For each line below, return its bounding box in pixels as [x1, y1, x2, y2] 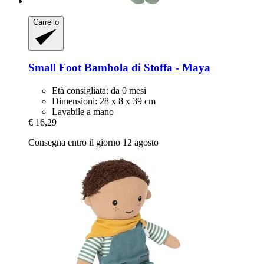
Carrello [33, 18, 59, 27]
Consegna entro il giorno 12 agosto [28, 137, 159, 148]
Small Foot [28, 61, 81, 74]
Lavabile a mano [52, 107, 114, 117]
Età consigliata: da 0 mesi [52, 85, 146, 96]
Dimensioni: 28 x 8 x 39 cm [52, 96, 156, 107]
